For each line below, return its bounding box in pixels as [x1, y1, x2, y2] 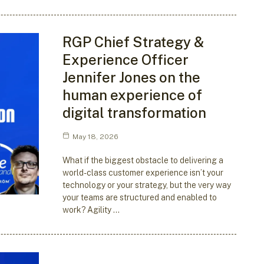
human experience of [62, 86, 202, 103]
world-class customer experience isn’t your [62, 167, 223, 177]
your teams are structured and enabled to [62, 192, 217, 202]
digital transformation [62, 104, 206, 121]
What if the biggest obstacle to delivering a [62, 155, 223, 165]
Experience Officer [62, 51, 189, 68]
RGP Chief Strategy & [62, 33, 204, 50]
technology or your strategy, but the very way [62, 180, 231, 190]
